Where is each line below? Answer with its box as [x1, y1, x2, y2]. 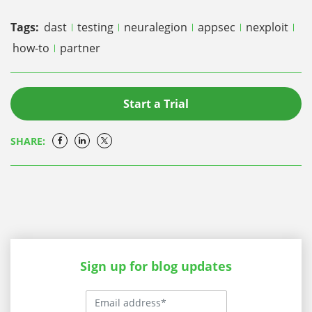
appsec [198, 19, 238, 36]
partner [60, 40, 100, 56]
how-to [13, 40, 52, 56]
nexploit [246, 19, 291, 36]
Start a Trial [123, 96, 189, 112]
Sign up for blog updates [80, 258, 232, 275]
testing [77, 19, 116, 36]
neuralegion [124, 19, 190, 36]
